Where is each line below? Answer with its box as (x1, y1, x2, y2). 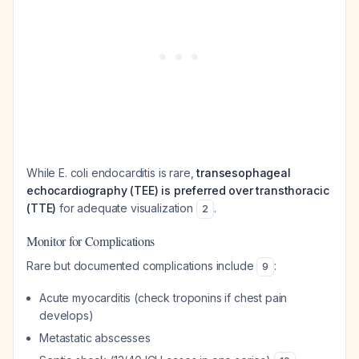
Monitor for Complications (26, 232, 155, 249)
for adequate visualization (56, 201, 196, 215)
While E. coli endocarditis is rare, (26, 166, 197, 179)
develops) (39, 309, 94, 322)
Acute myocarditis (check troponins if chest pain (39, 291, 288, 305)
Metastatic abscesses (39, 331, 151, 345)
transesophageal (196, 166, 291, 179)
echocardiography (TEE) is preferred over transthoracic (26, 184, 329, 197)
